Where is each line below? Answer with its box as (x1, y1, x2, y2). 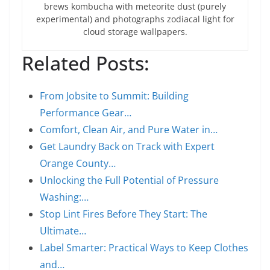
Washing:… (40, 190, 89, 204)
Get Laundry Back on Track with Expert (40, 140, 215, 153)
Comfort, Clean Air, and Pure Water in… (40, 123, 218, 136)
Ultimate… (40, 224, 86, 237)
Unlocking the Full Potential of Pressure (40, 174, 219, 187)
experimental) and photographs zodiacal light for (36, 13, 234, 25)
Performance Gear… (40, 106, 131, 119)
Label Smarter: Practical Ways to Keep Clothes (40, 241, 248, 254)
